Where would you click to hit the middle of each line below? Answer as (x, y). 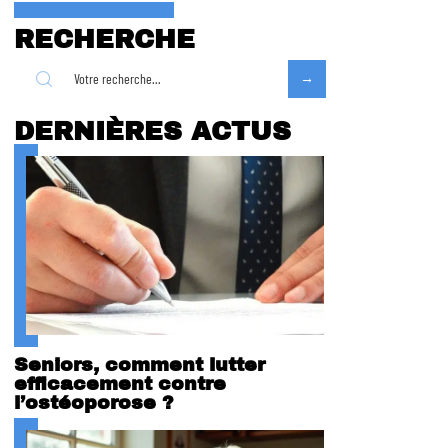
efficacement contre (120, 383)
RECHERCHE (104, 39)
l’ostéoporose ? (94, 402)
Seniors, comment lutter (139, 364)
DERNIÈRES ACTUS (152, 131)
